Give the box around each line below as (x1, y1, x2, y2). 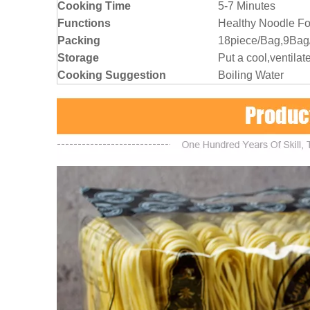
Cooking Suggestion (57, 69, 166, 82)
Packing (57, 35, 100, 47)
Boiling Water (218, 69, 284, 82)
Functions (57, 17, 111, 30)
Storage (57, 52, 99, 64)
